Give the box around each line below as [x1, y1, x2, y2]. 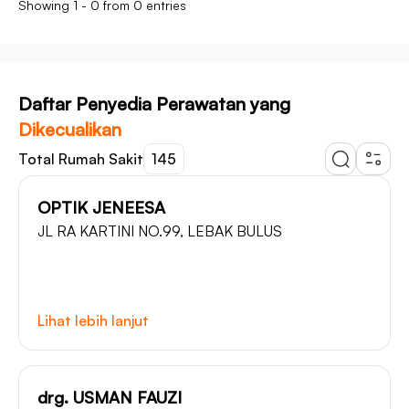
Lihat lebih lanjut [37, 311, 149, 330]
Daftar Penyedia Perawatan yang [18, 92, 290, 115]
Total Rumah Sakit [18, 150, 143, 168]
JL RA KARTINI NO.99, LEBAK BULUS [37, 222, 282, 240]
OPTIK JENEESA [37, 197, 165, 217]
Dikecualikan [18, 118, 121, 141]
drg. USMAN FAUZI [37, 387, 182, 407]
